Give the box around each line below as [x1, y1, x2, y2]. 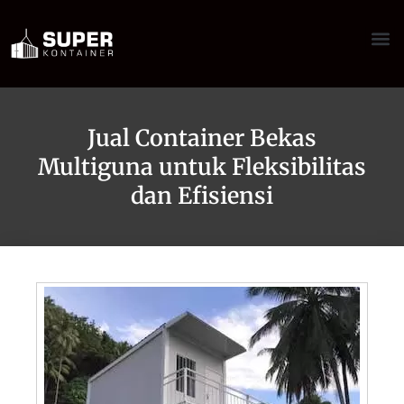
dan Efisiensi [131, 180, 273, 210]
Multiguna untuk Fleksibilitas [38, 151, 366, 181]
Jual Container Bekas [87, 123, 317, 152]
